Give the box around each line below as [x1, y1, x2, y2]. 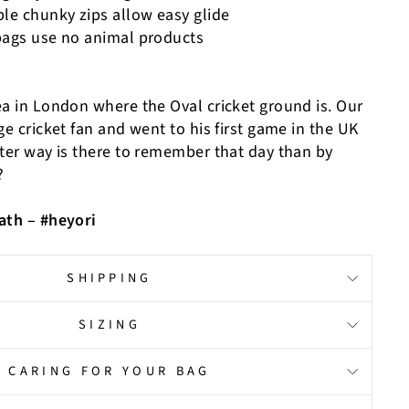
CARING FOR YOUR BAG [8, 362, 211, 382]
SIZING [79, 315, 141, 335]
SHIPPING [67, 268, 152, 288]
